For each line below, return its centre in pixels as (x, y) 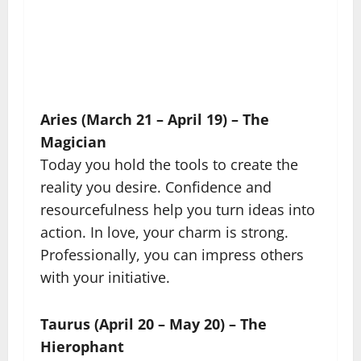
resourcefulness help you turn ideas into (178, 210)
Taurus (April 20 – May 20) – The (154, 324)
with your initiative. (105, 277)
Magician (73, 142)
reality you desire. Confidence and (156, 187)
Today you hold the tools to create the (169, 164)
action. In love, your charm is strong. (164, 232)
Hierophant (82, 346)
